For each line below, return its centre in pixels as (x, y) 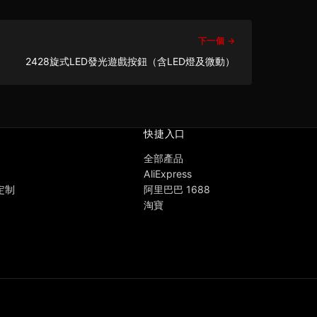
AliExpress (168, 173)
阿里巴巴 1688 (177, 189)
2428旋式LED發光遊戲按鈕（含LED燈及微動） (130, 61)
